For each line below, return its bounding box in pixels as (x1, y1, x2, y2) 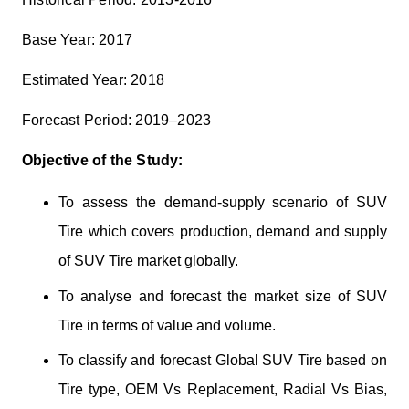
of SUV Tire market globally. (58, 253, 238, 268)
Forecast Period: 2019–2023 (22, 112, 212, 128)
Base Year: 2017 (22, 32, 132, 47)
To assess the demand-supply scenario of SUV (58, 194, 387, 210)
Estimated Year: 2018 (22, 72, 164, 88)
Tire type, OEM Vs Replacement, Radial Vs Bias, (58, 382, 387, 398)
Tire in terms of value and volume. (58, 317, 276, 333)
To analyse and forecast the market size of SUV (58, 288, 387, 304)
